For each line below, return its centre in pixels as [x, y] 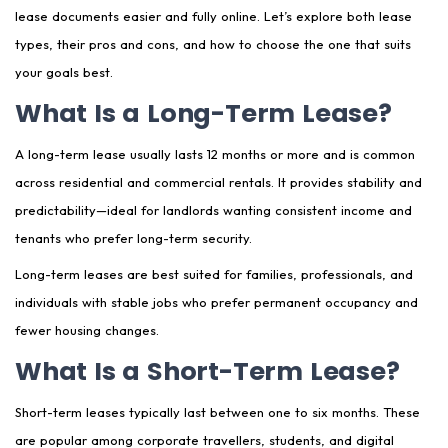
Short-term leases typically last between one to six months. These [217, 412]
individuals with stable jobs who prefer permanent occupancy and [216, 302]
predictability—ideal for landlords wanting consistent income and [213, 210]
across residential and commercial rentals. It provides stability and [218, 182]
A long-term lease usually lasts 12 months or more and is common [215, 154]
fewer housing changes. [87, 330]
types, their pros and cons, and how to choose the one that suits [213, 44]
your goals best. [64, 72]
